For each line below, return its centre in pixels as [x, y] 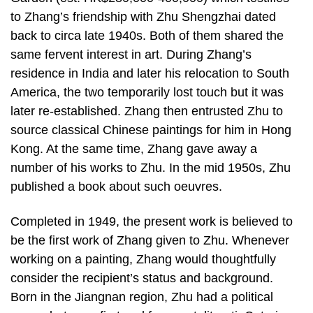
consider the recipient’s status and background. [142, 278]
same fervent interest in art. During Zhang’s [131, 55]
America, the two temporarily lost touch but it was [147, 93]
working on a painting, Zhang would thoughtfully [143, 259]
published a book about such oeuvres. [116, 187]
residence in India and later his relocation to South [150, 74]
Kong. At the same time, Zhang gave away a [134, 149]
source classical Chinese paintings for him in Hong [151, 130]
